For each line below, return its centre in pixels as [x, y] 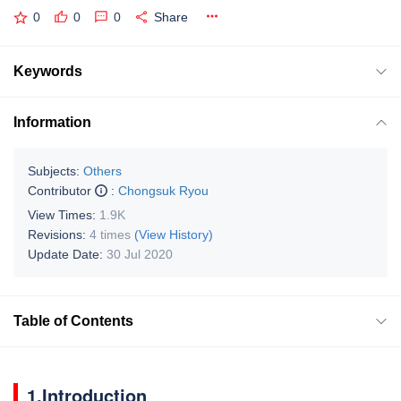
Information [52, 122]
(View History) [174, 234]
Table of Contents [73, 320]
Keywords [48, 71]
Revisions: [59, 234]
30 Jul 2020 [140, 254]
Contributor [61, 190]
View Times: [64, 214]
